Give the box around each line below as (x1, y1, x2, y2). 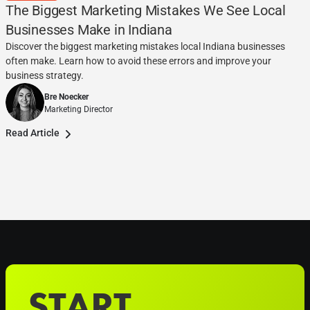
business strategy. (6, 70, 84, 82)
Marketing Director (44, 103, 113, 115)
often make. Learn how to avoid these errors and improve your (6, 55, 271, 67)
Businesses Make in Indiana (6, 21, 172, 39)
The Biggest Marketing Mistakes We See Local (6, 2, 286, 19)
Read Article (6, 127, 60, 139)
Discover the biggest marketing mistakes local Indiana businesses (6, 41, 285, 53)
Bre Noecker (44, 91, 89, 102)
